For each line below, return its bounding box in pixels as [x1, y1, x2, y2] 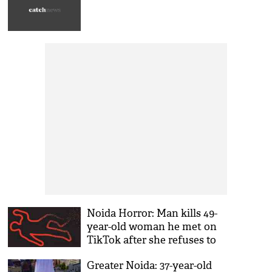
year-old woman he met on [87, 220, 217, 233]
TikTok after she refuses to [87, 234, 217, 246]
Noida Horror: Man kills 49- [87, 207, 218, 220]
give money [87, 247, 144, 260]
